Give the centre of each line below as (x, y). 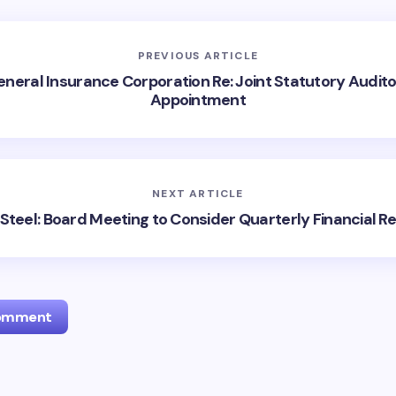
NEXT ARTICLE (198, 193)
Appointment (198, 99)
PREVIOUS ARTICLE (198, 55)
